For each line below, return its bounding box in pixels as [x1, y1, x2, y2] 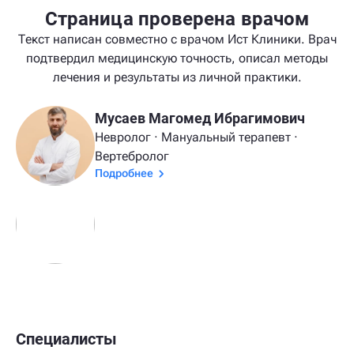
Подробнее [95, 166, 153, 179]
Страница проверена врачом [44, 7, 310, 30]
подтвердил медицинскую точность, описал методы [26, 50, 328, 66]
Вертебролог [95, 148, 169, 164]
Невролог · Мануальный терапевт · [95, 129, 298, 145]
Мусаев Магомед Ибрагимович [95, 109, 305, 126]
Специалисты [16, 329, 117, 348]
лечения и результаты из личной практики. [52, 69, 302, 85]
